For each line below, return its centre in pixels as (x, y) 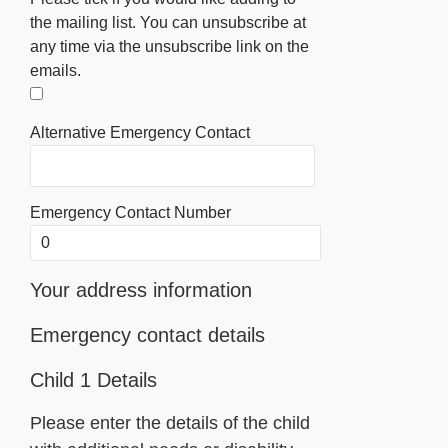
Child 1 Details (93, 380)
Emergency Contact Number (130, 212)
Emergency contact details (147, 335)
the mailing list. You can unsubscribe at (168, 22)
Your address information (141, 290)
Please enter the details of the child (170, 423)
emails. (55, 70)
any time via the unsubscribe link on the (169, 46)
